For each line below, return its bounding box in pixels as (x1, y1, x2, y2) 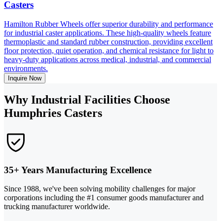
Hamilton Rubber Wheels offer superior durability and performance (4, 20, 213, 29)
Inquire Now (8, 74, 41, 82)
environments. (4, 64, 48, 73)
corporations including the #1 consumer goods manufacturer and (4, 193, 204, 202)
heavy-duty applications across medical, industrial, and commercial (4, 55, 211, 64)
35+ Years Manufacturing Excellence (4, 164, 151, 175)
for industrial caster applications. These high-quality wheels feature (4, 29, 211, 37)
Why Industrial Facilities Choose (4, 93, 170, 107)
